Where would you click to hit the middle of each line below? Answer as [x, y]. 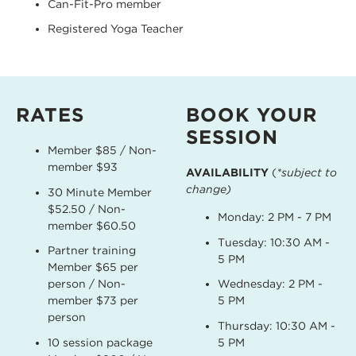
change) [209, 190]
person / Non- [87, 284]
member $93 [83, 167]
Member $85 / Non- [102, 151]
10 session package [100, 342]
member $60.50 [92, 225]
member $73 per [93, 301]
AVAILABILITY [227, 173]
